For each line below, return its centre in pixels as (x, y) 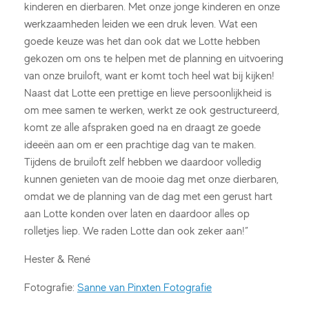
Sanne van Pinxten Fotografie (144, 287)
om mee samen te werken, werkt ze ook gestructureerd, (152, 109)
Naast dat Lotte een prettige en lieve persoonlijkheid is (148, 92)
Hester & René (57, 258)
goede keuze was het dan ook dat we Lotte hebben (142, 40)
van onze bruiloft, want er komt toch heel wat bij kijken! (149, 75)
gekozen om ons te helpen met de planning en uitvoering (154, 58)
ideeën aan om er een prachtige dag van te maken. (140, 144)
